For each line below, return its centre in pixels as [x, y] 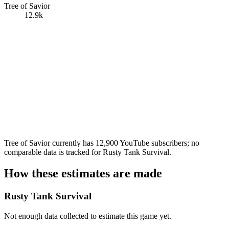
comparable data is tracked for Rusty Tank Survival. [88, 152]
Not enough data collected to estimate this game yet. [88, 216]
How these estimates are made [83, 174]
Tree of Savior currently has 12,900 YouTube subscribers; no [102, 143]
